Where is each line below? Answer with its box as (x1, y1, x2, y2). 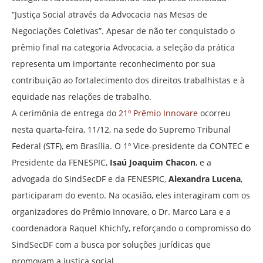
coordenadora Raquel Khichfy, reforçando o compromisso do (12, 222, 251, 234)
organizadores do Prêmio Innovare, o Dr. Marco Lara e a (12, 206, 231, 218)
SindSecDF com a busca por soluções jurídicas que (12, 239, 211, 251)
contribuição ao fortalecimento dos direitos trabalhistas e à (12, 75, 245, 86)
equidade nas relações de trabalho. (12, 91, 151, 103)
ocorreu (198, 107, 231, 119)
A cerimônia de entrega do (12, 107, 119, 119)
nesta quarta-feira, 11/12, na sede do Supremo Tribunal (12, 124, 231, 136)
